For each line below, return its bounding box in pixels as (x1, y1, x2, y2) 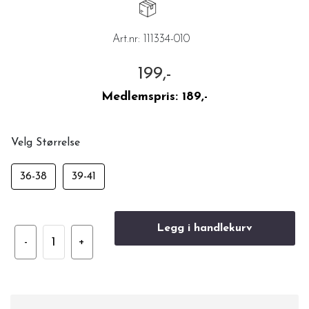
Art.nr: (112, 34, 143, 46)
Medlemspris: (101, 90, 182, 104)
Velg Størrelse (11, 137, 80, 149)
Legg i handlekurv (157, 223, 253, 235)
